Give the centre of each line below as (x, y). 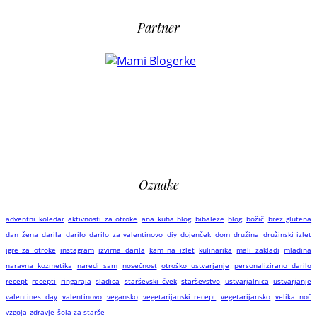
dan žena (22, 235)
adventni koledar (35, 219)
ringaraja (76, 281)
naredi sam (97, 266)
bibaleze (209, 219)
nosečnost (139, 266)
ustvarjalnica (247, 281)
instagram (77, 250)
